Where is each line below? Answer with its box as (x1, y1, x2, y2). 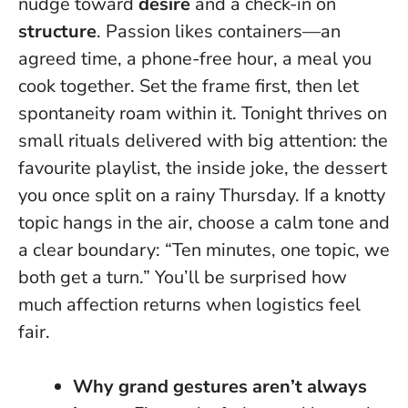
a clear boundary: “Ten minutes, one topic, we (18, 237, 390, 262)
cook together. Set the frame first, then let (18, 73, 359, 98)
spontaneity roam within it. (18, 100, 241, 126)
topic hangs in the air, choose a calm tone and (18, 209, 390, 235)
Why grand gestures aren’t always (73, 373, 367, 399)
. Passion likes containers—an (97, 18, 341, 44)
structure (18, 18, 97, 44)
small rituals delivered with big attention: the (18, 127, 388, 153)
